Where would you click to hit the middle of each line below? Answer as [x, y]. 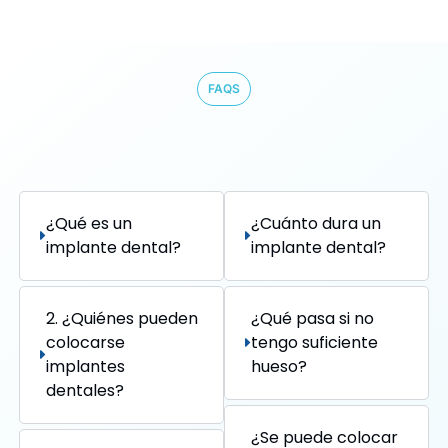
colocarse [85, 342]
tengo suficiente [314, 342]
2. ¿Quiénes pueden [121, 318]
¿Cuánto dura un [315, 223]
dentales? [84, 390]
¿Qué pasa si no [312, 318]
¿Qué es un [88, 223]
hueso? [278, 366]
